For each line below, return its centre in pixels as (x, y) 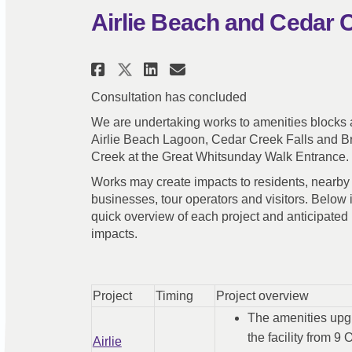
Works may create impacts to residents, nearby (220, 181)
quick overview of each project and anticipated (219, 216)
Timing (174, 296)
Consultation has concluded (169, 97)
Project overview (262, 296)
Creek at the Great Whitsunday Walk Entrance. (220, 156)
